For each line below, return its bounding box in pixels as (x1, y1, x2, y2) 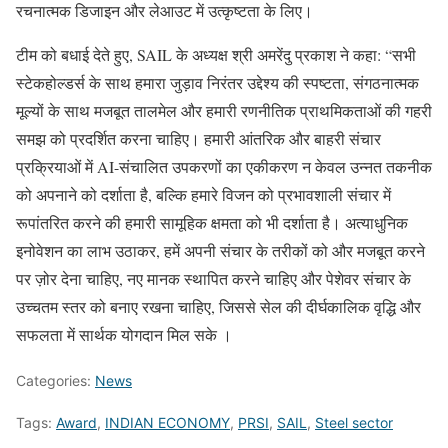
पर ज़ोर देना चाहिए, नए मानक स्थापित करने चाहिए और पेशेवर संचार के (16, 268, 411, 289)
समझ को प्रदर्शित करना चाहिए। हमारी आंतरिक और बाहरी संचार (16, 128, 381, 149)
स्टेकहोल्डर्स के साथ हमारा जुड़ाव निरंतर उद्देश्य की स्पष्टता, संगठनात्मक (16, 72, 419, 93)
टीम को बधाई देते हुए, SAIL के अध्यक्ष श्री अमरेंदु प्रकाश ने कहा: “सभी (16, 44, 416, 65)
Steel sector (315, 414, 393, 431)
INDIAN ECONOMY (105, 414, 230, 431)
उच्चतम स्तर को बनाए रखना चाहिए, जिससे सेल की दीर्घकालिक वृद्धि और (16, 296, 421, 317)
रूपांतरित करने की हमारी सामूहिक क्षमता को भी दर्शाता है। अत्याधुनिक (16, 212, 408, 233)
